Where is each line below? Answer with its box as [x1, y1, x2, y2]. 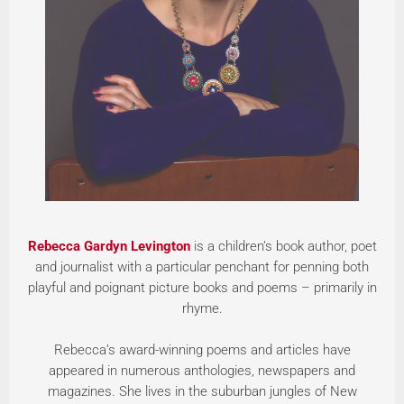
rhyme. [181, 299, 223, 317]
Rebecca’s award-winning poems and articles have [53, 341, 351, 358]
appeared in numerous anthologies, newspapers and [49, 362, 355, 379]
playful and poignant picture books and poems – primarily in [27, 279, 377, 296]
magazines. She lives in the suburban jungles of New [47, 382, 357, 399]
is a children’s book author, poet [189, 237, 377, 254]
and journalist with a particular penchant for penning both [35, 258, 369, 275]
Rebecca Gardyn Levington [27, 237, 190, 254]
